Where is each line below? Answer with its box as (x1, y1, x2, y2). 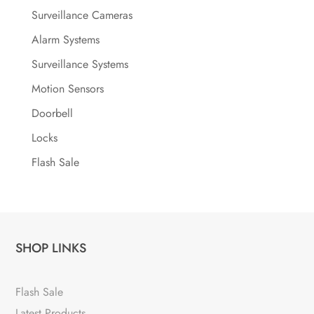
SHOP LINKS (15, 238, 87, 257)
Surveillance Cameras (31, 6, 132, 23)
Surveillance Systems (31, 55, 128, 72)
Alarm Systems (31, 31, 100, 48)
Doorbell (31, 104, 73, 121)
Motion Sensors (31, 80, 104, 97)
